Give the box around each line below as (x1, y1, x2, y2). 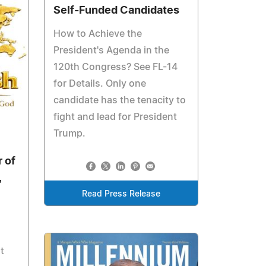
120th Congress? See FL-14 (53, 62, 178, 72)
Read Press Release (82, 189, 161, 198)
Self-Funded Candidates (53, 5, 180, 16)
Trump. (53, 128, 86, 138)
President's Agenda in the (53, 45, 170, 55)
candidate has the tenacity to (53, 95, 186, 105)
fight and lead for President (53, 112, 178, 122)
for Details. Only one (53, 78, 147, 88)
